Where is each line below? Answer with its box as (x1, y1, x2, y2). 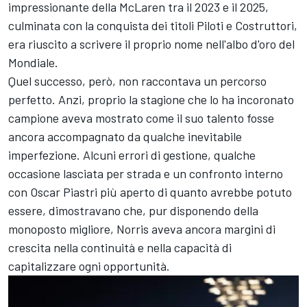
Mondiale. (8, 55, 58, 71)
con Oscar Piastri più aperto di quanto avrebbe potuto (8, 184, 292, 200)
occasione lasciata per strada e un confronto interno (8, 166, 283, 182)
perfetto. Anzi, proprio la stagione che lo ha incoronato (8, 92, 294, 108)
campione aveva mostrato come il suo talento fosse (8, 110, 274, 126)
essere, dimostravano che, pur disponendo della (8, 203, 258, 219)
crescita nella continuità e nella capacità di (8, 240, 232, 256)
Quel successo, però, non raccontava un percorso (8, 73, 267, 89)
